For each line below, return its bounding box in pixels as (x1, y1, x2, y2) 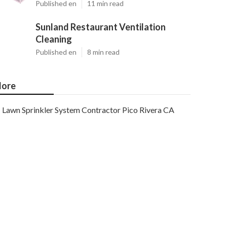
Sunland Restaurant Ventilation (35, 21, 166, 32)
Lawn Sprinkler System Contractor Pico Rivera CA (2, 105, 174, 115)
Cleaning (35, 33, 72, 45)
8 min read (87, 48, 120, 56)
